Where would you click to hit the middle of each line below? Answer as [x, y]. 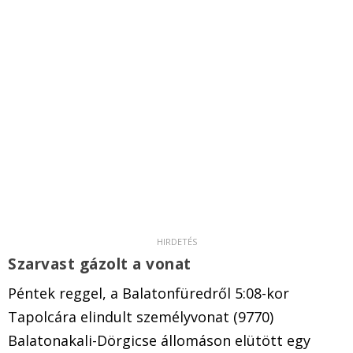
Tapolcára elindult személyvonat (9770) [141, 316]
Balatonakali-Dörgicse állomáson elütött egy [159, 340]
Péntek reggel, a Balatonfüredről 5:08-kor [149, 293]
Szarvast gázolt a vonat [102, 264]
